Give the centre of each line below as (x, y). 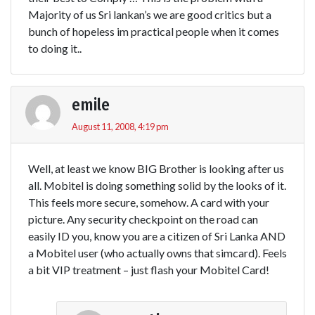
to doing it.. (55, 48)
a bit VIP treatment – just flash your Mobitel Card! (149, 269)
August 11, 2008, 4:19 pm (120, 126)
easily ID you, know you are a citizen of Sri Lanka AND (157, 236)
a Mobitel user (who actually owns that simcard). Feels (157, 252)
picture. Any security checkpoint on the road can (143, 219)
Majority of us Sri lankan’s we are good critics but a (150, 14)
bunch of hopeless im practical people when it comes (154, 31)
